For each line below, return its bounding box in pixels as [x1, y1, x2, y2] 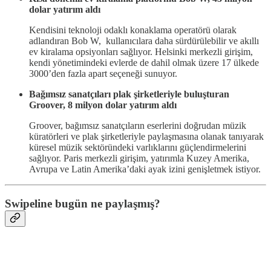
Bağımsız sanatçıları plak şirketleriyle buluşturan [29, 88, 229, 99]
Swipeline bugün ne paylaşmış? [5, 197, 160, 210]
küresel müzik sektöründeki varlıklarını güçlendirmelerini [29, 142, 246, 152]
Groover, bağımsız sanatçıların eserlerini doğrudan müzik [29, 120, 246, 131]
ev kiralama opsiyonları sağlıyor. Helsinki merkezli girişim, [29, 46, 253, 57]
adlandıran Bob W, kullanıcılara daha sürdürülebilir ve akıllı [29, 35, 259, 46]
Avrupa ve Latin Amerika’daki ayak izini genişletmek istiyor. [29, 163, 261, 174]
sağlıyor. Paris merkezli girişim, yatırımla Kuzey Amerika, [29, 152, 249, 163]
